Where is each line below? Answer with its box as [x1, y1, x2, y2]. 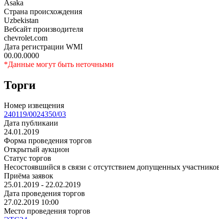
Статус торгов [4, 154, 51, 163]
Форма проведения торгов [4, 136, 92, 145]
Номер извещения [4, 101, 64, 110]
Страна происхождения [4, 7, 82, 16]
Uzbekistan [4, 16, 39, 24]
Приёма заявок [4, 172, 53, 180]
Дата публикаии [4, 119, 58, 128]
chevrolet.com [4, 33, 47, 42]
